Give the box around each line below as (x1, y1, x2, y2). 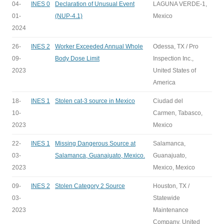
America (153, 79, 175, 86)
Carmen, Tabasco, (153, 109, 202, 116)
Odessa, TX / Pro (153, 43, 198, 50)
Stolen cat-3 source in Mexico (55, 97, 135, 104)
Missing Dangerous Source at (55, 140, 135, 147)
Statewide (153, 194, 180, 201)
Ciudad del (153, 97, 183, 104)
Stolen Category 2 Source (55, 182, 125, 189)
